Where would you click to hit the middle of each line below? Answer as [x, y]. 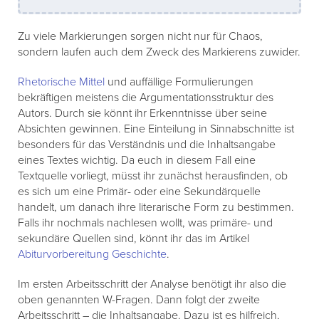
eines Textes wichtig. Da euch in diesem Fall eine [137, 161]
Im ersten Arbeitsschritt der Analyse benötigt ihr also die [152, 284]
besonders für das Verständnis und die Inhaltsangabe [147, 145]
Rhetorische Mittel [61, 82]
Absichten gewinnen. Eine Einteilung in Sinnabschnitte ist [156, 129]
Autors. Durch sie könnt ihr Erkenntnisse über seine [142, 114]
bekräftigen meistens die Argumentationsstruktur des [146, 98]
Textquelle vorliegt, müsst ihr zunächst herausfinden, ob [153, 176]
